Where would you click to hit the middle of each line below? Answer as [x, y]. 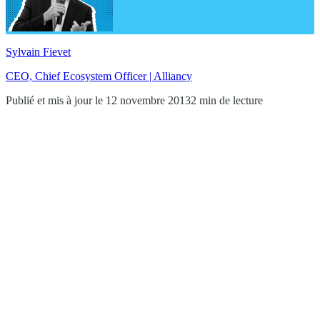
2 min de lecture [227, 100]
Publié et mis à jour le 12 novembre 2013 [98, 100]
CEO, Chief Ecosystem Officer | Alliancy [99, 76]
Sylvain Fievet [38, 51]
